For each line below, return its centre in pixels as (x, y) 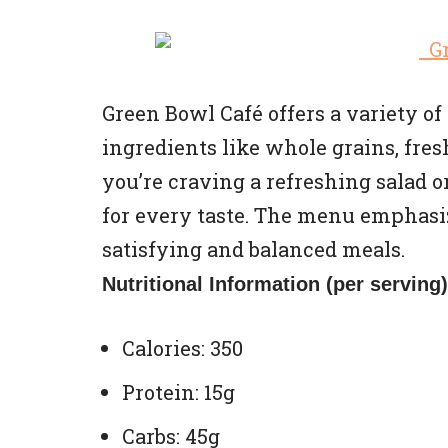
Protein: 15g (178, 392)
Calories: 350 (182, 348)
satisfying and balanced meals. (253, 249)
